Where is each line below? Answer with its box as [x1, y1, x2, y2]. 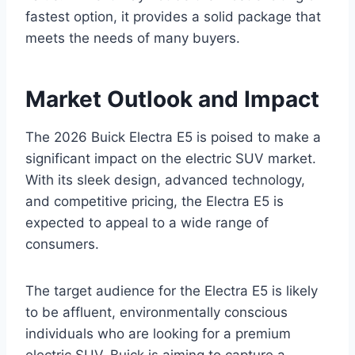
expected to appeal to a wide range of [25, 215, 269, 231]
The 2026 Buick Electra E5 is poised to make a [25, 129, 321, 146]
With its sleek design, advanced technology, [25, 172, 305, 189]
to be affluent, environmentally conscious [25, 304, 288, 321]
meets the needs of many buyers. [25, 30, 240, 47]
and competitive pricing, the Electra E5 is [25, 193, 284, 210]
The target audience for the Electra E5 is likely [25, 283, 318, 300]
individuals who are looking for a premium [25, 326, 291, 342]
